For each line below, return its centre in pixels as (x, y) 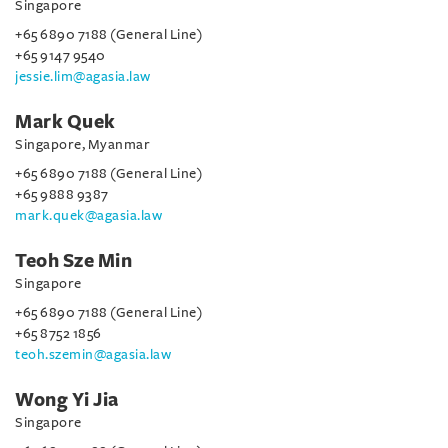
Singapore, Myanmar (82, 144)
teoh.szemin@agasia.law (93, 354)
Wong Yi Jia (67, 400)
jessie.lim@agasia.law (83, 76)
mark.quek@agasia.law (88, 215)
